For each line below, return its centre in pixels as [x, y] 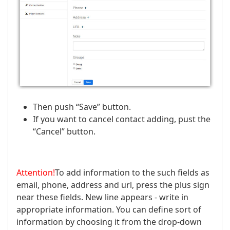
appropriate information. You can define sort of [109, 209]
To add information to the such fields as [132, 172]
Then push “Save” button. [82, 107]
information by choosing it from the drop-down [109, 222]
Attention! [36, 172]
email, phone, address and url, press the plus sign [113, 185]
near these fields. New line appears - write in [102, 197]
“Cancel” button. [64, 131]
